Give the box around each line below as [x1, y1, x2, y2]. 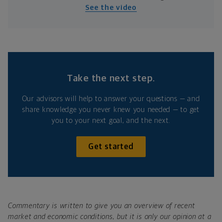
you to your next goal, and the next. [52, 116, 170, 124]
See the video [85, 3, 137, 11]
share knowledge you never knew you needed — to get [22, 106, 200, 113]
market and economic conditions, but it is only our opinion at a [8, 213, 212, 221]
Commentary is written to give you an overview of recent [8, 202, 195, 210]
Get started [88, 142, 134, 151]
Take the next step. [67, 73, 155, 83]
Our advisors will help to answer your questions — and [22, 95, 200, 103]
